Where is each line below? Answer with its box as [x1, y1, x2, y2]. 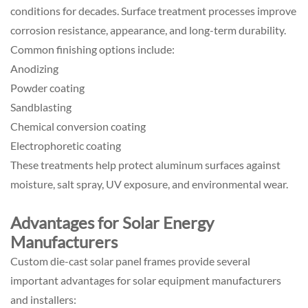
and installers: [10, 292, 76, 306]
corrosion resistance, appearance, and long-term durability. [10, 23, 286, 36]
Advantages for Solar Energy [10, 212, 214, 232]
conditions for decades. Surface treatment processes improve [10, 3, 296, 17]
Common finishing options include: [10, 42, 175, 56]
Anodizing [10, 61, 58, 75]
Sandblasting [10, 100, 71, 113]
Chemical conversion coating [10, 119, 146, 133]
